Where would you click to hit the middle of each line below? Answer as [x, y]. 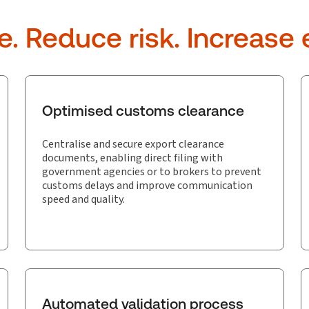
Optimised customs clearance [143, 111]
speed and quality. [83, 199]
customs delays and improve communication [147, 185]
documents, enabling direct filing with [132, 158]
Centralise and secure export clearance [133, 144]
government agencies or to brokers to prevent [152, 171]
